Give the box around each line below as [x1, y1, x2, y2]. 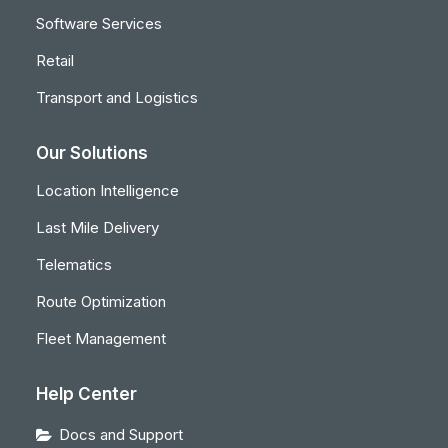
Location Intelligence [36, 181, 179, 200]
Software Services [36, 14, 162, 33]
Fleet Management [36, 329, 166, 348]
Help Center [36, 384, 137, 404]
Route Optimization [36, 292, 166, 311]
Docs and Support [58, 425, 183, 444]
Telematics [36, 255, 112, 274]
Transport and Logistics [36, 88, 198, 107]
